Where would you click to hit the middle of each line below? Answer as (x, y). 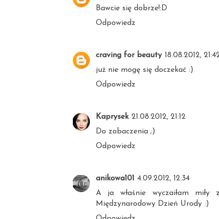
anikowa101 (115, 179)
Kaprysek (112, 117)
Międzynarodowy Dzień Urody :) (153, 204)
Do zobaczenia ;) (126, 132)
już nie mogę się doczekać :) (145, 70)
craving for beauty (129, 55)
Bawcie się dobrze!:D (131, 9)
